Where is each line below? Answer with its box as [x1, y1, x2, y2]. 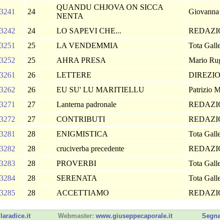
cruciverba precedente [56, 144, 126, 153]
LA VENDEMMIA [56, 41, 120, 50]
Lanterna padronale [56, 100, 118, 109]
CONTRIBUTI [56, 115, 107, 123]
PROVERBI [56, 159, 98, 167]
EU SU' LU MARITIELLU [56, 85, 146, 94]
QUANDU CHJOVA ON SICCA [56, 3, 164, 11]
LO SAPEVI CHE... [56, 27, 123, 35]
